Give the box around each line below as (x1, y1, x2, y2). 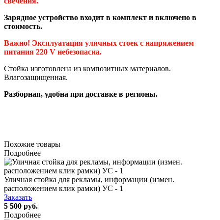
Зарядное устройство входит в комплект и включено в (4, 13, 196, 22)
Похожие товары (4, 139, 60, 148)
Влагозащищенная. (4, 73, 68, 82)
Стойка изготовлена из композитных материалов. (4, 64, 171, 73)
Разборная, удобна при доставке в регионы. (4, 89, 158, 98)
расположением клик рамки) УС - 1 (4, 184, 123, 192)
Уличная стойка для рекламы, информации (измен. (4, 175, 174, 184)
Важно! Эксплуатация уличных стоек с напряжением (4, 38, 194, 47)
